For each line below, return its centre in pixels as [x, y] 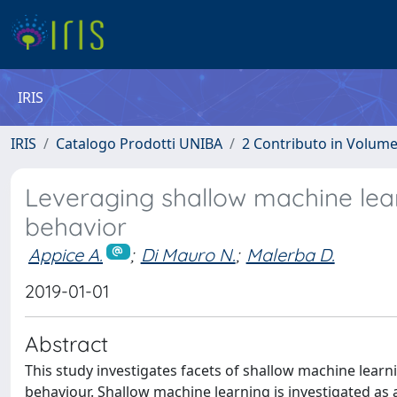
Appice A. [66, 255]
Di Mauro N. [188, 255]
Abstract [66, 343]
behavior [76, 226]
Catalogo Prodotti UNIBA [139, 144]
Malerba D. [290, 255]
